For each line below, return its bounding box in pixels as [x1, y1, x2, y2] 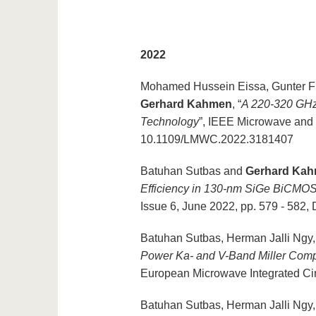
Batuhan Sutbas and [140, 165, 245, 178]
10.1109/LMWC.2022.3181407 [140, 133, 293, 146]
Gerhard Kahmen [140, 98, 232, 111]
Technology [140, 116, 199, 128]
